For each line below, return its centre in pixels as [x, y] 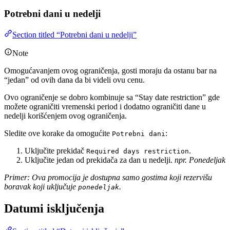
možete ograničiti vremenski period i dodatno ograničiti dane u [105, 106]
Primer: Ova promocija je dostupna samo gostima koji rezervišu [108, 177]
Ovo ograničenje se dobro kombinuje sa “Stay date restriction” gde [112, 97]
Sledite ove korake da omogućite [58, 133]
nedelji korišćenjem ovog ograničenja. [65, 116]
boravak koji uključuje [41, 186]
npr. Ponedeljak [200, 160]
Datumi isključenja [54, 208]
